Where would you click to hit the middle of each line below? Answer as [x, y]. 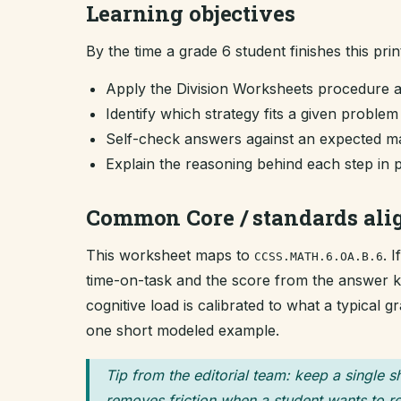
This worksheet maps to [170, 255]
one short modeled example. [183, 330]
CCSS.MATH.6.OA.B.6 [319, 256]
